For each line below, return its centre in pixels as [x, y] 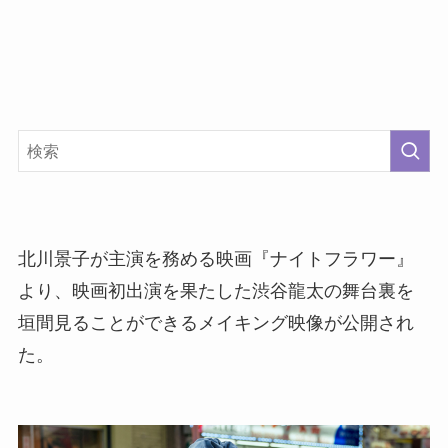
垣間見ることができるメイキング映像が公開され [215, 323]
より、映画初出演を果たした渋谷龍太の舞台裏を [215, 291]
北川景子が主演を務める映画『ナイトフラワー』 [215, 259]
